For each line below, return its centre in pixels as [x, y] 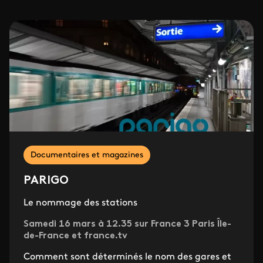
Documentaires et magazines [87, 156]
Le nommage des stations [80, 203]
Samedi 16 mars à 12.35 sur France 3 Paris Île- [127, 225]
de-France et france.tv [75, 236]
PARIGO [46, 181]
